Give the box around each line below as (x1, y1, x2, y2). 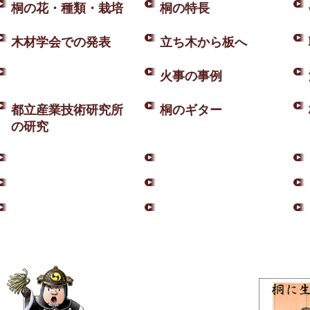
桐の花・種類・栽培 (11, 1, 123, 15)
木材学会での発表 (11, 35, 111, 49)
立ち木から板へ (160, 35, 247, 49)
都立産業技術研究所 (11, 103, 123, 117)
